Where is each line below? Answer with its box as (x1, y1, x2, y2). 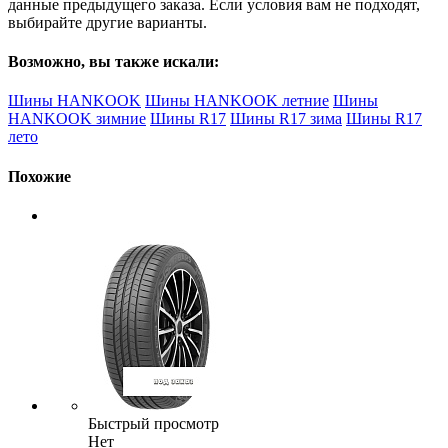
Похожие (8, 167, 71, 185)
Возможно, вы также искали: (8, 53, 219, 71)
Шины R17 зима (230, 110, 342, 128)
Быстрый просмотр (88, 415, 219, 433)
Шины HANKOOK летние (145, 92, 329, 110)
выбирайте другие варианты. (8, 13, 207, 31)
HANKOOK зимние (8, 110, 146, 128)
